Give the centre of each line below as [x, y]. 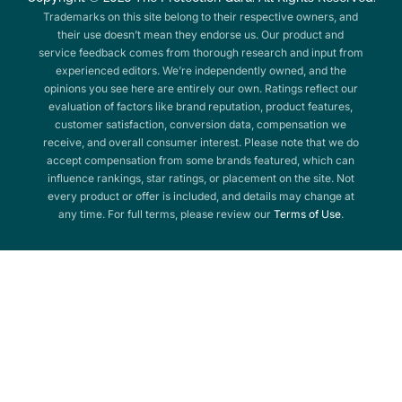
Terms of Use [307, 214]
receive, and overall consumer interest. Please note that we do [201, 142]
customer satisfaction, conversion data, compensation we [201, 124]
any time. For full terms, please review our [166, 214]
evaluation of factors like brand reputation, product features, [201, 106]
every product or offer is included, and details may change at [201, 196]
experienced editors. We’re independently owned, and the [201, 70]
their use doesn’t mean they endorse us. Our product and [201, 34]
